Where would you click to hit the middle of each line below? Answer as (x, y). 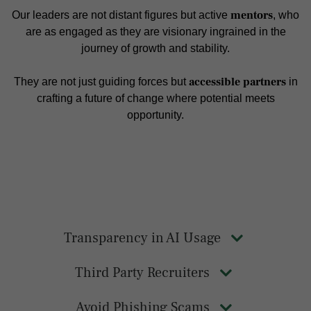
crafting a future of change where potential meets (155, 99)
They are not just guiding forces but (101, 82)
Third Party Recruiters (142, 273)
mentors (252, 16)
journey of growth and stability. (155, 49)
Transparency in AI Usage (142, 238)
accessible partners (237, 82)
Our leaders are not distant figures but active (121, 15)
